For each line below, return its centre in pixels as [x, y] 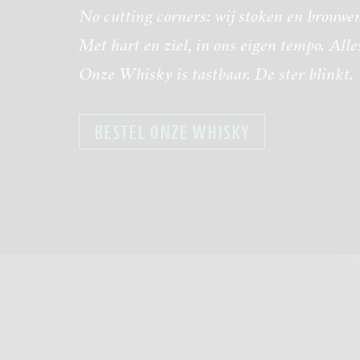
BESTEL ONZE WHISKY [172, 132]
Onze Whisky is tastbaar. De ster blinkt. [216, 74]
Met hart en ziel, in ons [157, 45]
